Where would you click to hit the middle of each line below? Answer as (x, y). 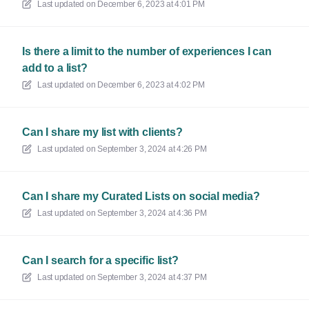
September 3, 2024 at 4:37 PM (152, 277)
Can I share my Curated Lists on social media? (141, 196)
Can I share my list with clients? (102, 132)
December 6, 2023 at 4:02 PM (151, 85)
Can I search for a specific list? (100, 260)
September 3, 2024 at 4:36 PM (152, 213)
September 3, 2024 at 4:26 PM (152, 149)
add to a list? (55, 68)
